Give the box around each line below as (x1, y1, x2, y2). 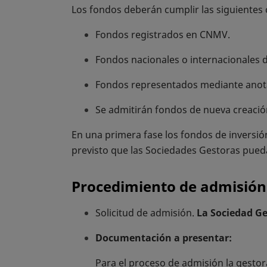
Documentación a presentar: (95, 231, 232, 244)
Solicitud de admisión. (95, 206, 197, 219)
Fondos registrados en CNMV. (95, 27, 230, 41)
